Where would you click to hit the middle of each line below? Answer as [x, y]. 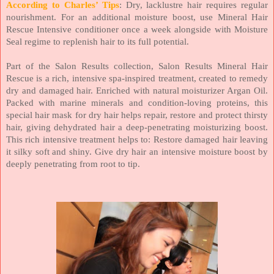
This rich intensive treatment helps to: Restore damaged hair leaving [137, 139]
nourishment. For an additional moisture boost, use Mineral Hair [137, 17]
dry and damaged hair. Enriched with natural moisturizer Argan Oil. [137, 90]
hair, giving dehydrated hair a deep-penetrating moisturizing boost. [137, 127]
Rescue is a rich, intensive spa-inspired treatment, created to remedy [137, 78]
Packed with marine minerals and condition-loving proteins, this [137, 102]
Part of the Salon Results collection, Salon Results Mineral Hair [137, 66]
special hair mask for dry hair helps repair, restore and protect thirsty [137, 115]
